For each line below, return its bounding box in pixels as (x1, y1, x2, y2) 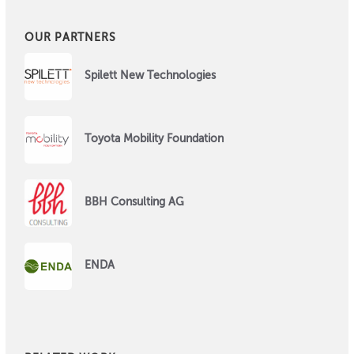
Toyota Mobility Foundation (85, 134, 224, 145)
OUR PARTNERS (24, 32, 116, 43)
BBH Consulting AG (85, 197, 184, 209)
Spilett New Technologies (85, 70, 216, 82)
